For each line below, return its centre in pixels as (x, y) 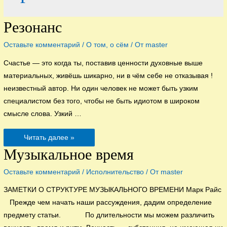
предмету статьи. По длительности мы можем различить (109, 215)
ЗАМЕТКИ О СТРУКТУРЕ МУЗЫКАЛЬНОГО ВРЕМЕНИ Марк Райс (113, 190)
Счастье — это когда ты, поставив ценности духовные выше (103, 63)
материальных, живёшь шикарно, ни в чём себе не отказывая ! (108, 75)
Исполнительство (115, 172)
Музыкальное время (69, 154)
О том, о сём (108, 45)
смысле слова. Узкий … (43, 113)
